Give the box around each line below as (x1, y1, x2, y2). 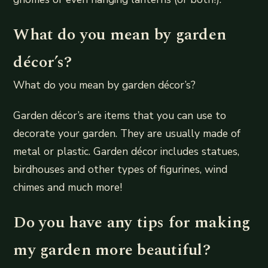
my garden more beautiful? (13, 237, 211, 262)
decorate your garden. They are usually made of (13, 126, 241, 141)
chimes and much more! (13, 179, 123, 194)
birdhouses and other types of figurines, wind (13, 162, 228, 176)
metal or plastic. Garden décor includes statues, (13, 144, 240, 159)
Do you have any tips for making (13, 210, 251, 234)
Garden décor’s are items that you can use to (13, 108, 227, 123)
